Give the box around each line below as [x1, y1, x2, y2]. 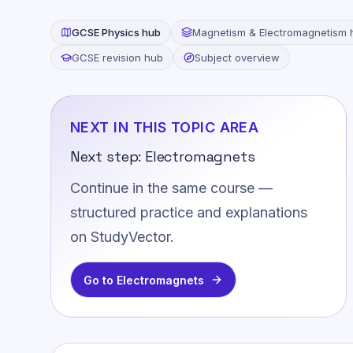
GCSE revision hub [72, 50, 163, 64]
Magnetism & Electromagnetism [192, 25, 347, 39]
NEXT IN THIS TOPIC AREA [70, 118, 259, 136]
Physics [102, 25, 139, 39]
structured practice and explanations [70, 204, 307, 221]
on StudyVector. [70, 229, 174, 246]
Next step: [70, 147, 146, 165]
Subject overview [195, 50, 280, 64]
